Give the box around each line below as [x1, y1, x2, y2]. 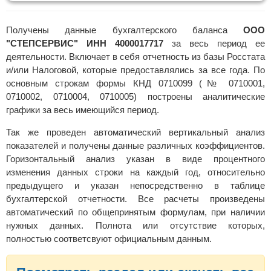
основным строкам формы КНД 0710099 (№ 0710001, [6, 78, 265, 89]
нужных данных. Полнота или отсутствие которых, [6, 220, 265, 231]
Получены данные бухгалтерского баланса [6, 25, 243, 36]
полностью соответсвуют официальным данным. [6, 233, 212, 244]
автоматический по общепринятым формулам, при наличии [6, 207, 265, 218]
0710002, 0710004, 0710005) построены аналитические [6, 91, 265, 102]
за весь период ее [163, 38, 265, 49]
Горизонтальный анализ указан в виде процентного [6, 154, 265, 165]
